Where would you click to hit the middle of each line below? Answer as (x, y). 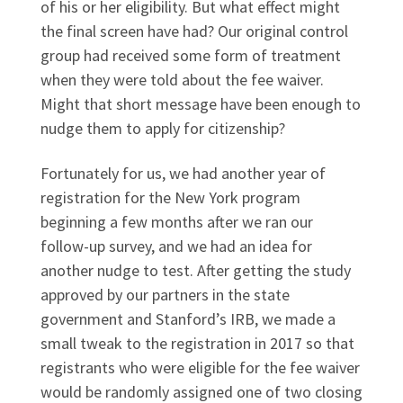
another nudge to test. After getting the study (196, 271)
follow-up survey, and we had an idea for (176, 246)
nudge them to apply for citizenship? (163, 128)
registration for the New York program (170, 198)
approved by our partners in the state (165, 295)
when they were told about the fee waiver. (182, 79)
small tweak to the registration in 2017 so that (197, 344)
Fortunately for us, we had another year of (183, 174)
